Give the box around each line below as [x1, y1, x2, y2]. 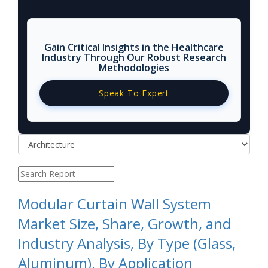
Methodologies [99, 61, 169, 75]
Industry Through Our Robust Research [42, 51, 226, 65]
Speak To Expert [99, 87, 169, 99]
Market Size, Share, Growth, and [18, 214, 231, 234]
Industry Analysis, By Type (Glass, [18, 233, 236, 254]
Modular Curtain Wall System [18, 194, 211, 214]
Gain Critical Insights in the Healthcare [44, 41, 224, 54]
